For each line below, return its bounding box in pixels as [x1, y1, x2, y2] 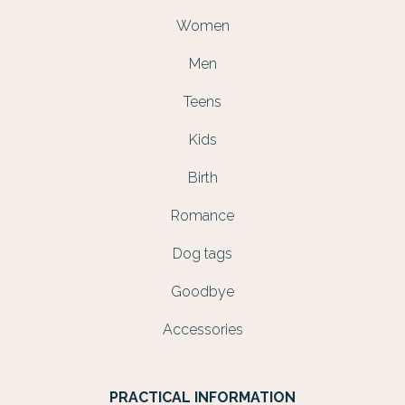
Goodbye [171, 283, 234, 301]
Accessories [162, 321, 243, 339]
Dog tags [173, 245, 232, 263]
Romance [171, 207, 234, 225]
